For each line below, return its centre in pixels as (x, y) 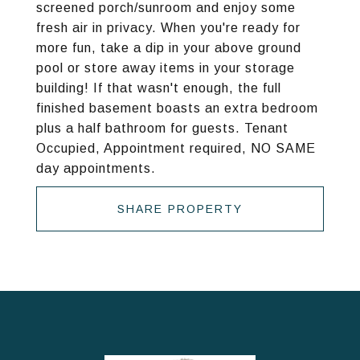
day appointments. (96, 168)
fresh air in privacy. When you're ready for (168, 28)
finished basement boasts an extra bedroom (177, 108)
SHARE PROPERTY (180, 209)
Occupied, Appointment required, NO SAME (176, 148)
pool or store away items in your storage (166, 68)
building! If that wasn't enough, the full (159, 88)
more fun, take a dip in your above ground (169, 48)
